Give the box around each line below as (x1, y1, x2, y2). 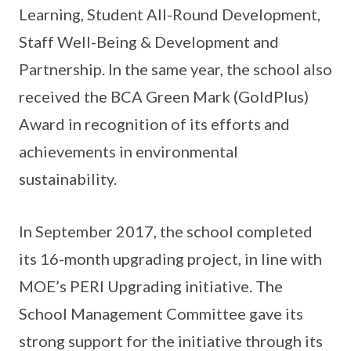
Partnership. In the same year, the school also (19, 59, 332, 78)
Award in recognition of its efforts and (19, 114, 290, 133)
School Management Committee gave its (19, 303, 303, 323)
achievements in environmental (19, 141, 238, 161)
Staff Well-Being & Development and (19, 31, 279, 51)
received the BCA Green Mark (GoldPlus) (19, 86, 309, 106)
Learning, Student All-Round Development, (19, 4, 320, 24)
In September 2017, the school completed (19, 221, 313, 241)
